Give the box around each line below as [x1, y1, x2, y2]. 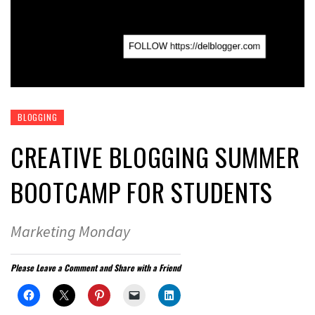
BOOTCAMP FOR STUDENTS [11, 173, 274, 211]
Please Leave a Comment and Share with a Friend [11, 262, 181, 274]
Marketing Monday [11, 221, 130, 242]
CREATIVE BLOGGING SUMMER [11, 138, 300, 176]
